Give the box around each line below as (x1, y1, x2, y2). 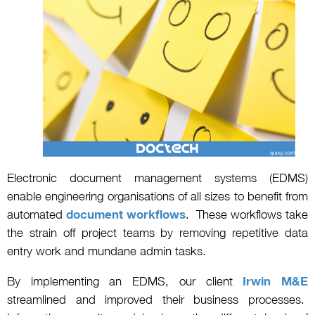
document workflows (66, 207, 186, 222)
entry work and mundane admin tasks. (7, 244, 206, 259)
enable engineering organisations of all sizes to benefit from (7, 189, 308, 204)
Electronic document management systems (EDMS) (7, 171, 308, 186)
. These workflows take (186, 207, 308, 222)
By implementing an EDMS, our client (7, 274, 243, 288)
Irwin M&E (243, 274, 309, 288)
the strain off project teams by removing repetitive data (7, 226, 308, 240)
